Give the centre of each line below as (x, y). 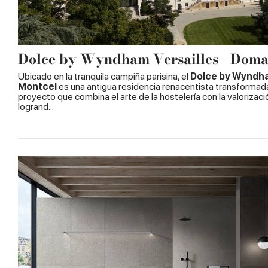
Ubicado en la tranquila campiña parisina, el (104, 77)
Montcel (37, 87)
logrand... (36, 107)
